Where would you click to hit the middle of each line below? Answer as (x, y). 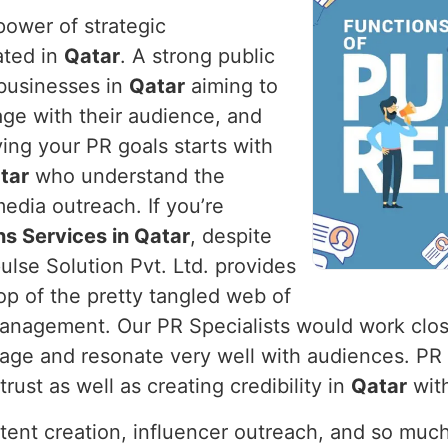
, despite (231, 236)
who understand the (127, 176)
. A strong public (197, 56)
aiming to (231, 86)
